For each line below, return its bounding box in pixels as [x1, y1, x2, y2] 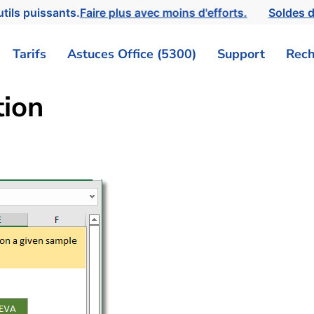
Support [217, 45, 265, 62]
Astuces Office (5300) [67, 45, 196, 62]
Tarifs [13, 45, 46, 62]
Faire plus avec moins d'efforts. [81, 5, 253, 20]
